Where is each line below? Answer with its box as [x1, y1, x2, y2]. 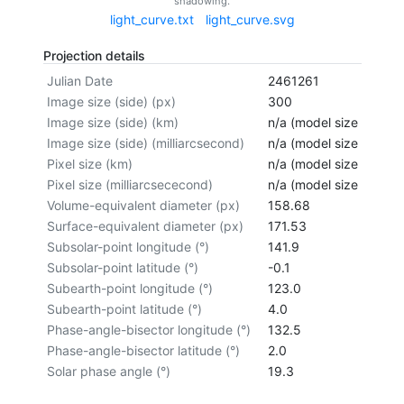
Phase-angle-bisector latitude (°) [46, 342, 240, 358]
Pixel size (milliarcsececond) [46, 176, 213, 192]
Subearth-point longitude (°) [46, 280, 213, 296]
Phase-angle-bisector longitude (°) [46, 321, 251, 337]
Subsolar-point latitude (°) [46, 259, 198, 275]
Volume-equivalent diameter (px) [46, 197, 240, 213]
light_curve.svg [205, 11, 295, 27]
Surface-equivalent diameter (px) [46, 217, 243, 234]
